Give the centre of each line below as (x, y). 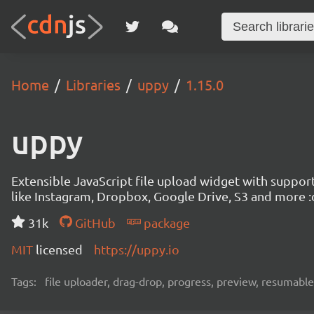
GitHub (94, 223)
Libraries (93, 84)
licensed (59, 249)
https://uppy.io (137, 249)
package (165, 223)
